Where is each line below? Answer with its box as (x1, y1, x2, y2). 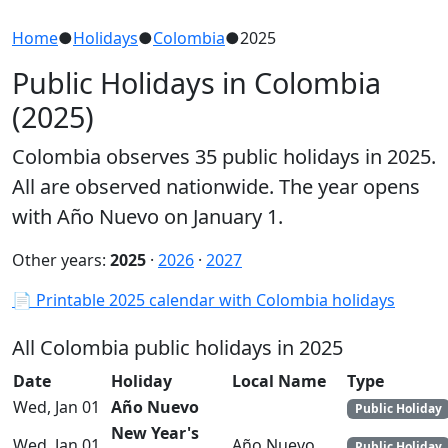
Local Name (232, 369, 326, 392)
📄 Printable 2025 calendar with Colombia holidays (12, 288, 395, 311)
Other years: (12, 248, 110, 271)
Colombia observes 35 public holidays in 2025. (12, 142, 436, 170)
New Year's (111, 421, 199, 444)
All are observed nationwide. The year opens (12, 172, 420, 200)
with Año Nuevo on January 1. (12, 202, 283, 230)
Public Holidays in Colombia (12, 62, 381, 102)
